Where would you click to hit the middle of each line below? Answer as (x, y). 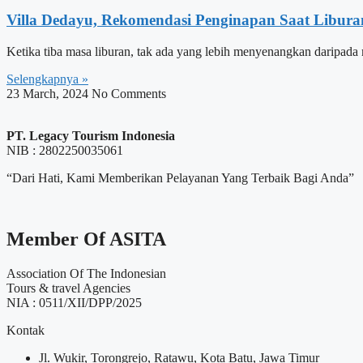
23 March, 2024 (49, 93)
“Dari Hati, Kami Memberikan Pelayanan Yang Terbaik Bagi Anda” (180, 177)
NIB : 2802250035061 (65, 150)
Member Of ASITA (86, 239)
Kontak (26, 331)
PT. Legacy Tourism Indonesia (91, 135)
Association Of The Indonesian (86, 274)
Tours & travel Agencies (68, 288)
